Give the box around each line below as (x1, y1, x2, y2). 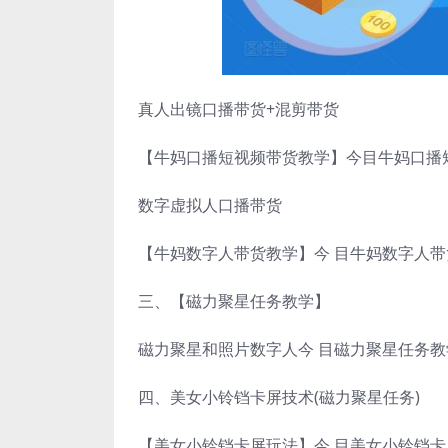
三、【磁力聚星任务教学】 (138, 289, 330, 312)
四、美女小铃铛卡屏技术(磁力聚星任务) (138, 385, 420, 408)
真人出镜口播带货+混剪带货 (138, 97, 339, 120)
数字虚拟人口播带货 (138, 193, 282, 216)
